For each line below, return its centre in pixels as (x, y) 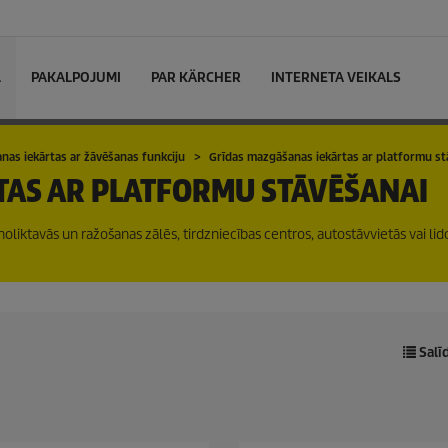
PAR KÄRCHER (196, 77)
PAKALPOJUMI (76, 77)
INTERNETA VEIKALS (336, 77)
